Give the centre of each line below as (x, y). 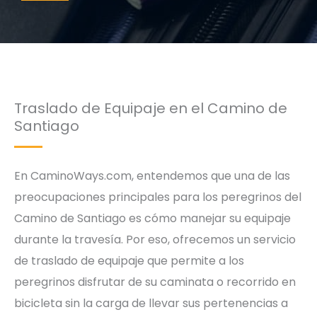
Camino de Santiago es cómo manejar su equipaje (152, 218)
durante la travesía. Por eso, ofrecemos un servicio (155, 240)
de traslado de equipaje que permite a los (129, 261)
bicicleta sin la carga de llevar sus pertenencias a (151, 303)
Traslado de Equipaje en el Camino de (151, 108)
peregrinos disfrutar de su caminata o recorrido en (155, 282)
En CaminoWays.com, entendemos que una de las (152, 176)
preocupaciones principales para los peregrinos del (158, 197)
